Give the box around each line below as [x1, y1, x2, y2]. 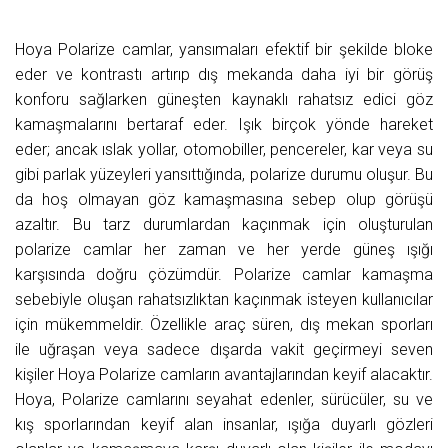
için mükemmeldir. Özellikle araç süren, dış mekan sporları [15, 315, 433, 335]
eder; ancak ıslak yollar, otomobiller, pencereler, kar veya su [15, 140, 433, 160]
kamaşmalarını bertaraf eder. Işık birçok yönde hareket [15, 115, 433, 135]
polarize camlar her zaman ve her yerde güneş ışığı [15, 240, 433, 260]
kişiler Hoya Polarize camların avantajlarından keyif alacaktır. [15, 365, 433, 385]
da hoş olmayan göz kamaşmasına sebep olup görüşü [15, 190, 433, 210]
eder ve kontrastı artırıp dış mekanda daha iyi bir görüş [15, 65, 433, 85]
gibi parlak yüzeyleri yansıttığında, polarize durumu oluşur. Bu [15, 165, 433, 185]
